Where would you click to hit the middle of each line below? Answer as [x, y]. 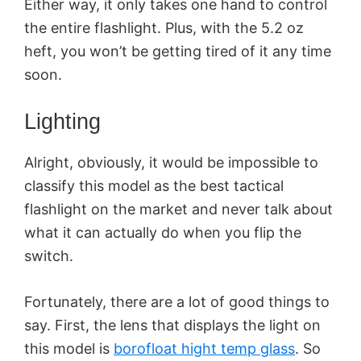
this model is [69, 349]
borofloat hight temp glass [204, 349]
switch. [49, 256]
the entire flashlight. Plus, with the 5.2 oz [164, 28]
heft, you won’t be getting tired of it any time [178, 52]
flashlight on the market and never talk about [178, 210]
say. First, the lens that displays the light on [172, 326]
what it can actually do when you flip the [163, 233]
